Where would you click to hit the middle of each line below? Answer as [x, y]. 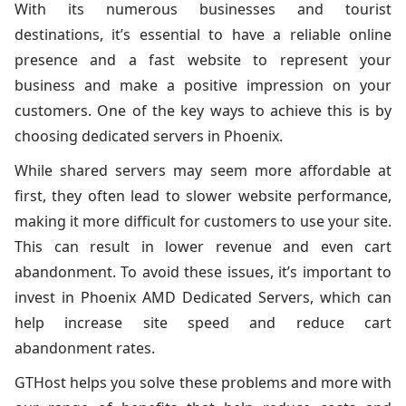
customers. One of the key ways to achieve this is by [203, 111]
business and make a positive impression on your [203, 85]
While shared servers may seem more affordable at [203, 170]
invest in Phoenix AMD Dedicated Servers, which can [203, 297]
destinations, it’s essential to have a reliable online [203, 34]
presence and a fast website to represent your [203, 60]
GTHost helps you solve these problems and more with [203, 382]
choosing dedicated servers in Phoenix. [149, 136]
